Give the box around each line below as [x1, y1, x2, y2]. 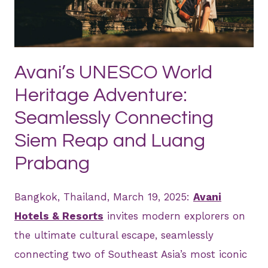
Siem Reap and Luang [14, 131, 205, 151]
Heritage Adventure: [14, 86, 187, 106]
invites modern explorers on [103, 210, 245, 223]
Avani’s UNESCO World [14, 63, 212, 83]
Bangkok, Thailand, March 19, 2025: [14, 191, 193, 203]
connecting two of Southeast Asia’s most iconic [14, 248, 247, 261]
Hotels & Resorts [14, 210, 103, 223]
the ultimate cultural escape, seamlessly [14, 229, 214, 242]
